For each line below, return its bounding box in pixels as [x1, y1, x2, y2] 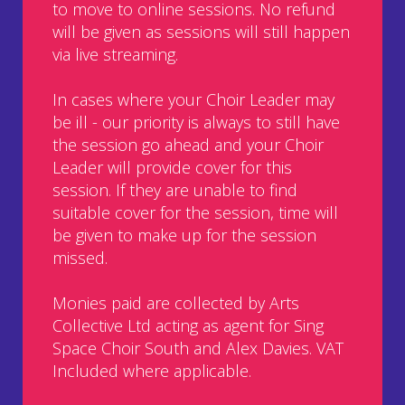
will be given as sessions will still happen [52, 20, 350, 42]
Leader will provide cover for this [52, 155, 292, 178]
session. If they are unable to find [52, 178, 297, 201]
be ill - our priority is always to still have [52, 110, 340, 133]
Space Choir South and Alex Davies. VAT [52, 336, 344, 359]
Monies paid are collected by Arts [52, 291, 299, 314]
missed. [52, 246, 108, 268]
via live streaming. [52, 42, 178, 65]
